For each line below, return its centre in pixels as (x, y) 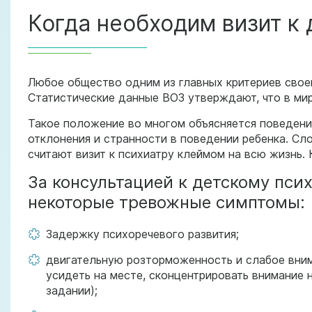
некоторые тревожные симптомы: (166, 202)
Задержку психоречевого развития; (142, 234)
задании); (72, 290)
